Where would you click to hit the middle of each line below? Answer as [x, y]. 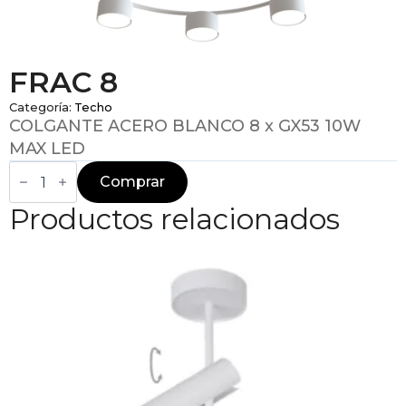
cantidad [41, 196]
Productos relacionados [174, 219]
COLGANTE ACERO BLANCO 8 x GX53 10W [185, 126]
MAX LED [47, 149]
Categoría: [42, 107]
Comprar [132, 182]
